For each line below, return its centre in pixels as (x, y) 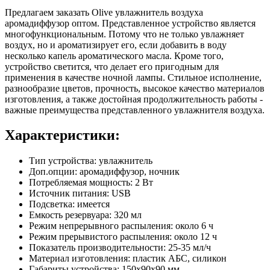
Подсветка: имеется (69, 204)
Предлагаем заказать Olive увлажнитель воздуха (104, 12)
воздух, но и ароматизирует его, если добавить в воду (116, 45)
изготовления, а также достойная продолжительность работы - (134, 99)
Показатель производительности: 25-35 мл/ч (120, 248)
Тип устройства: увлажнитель (92, 161)
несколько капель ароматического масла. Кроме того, (114, 55)
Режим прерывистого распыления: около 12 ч (123, 237)
